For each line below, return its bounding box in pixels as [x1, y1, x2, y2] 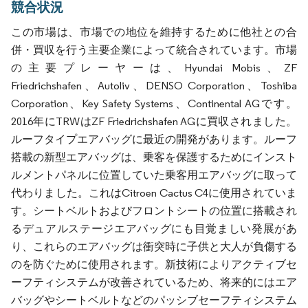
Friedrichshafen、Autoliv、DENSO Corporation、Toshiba [11, 78, 297, 92]
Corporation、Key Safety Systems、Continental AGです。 [11, 96, 297, 110]
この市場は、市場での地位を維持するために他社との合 [11, 25, 297, 38]
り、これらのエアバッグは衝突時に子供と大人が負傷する [11, 239, 297, 253]
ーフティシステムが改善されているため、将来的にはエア [11, 275, 297, 289]
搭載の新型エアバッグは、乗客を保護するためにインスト [11, 150, 297, 164]
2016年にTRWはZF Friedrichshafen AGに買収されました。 [11, 114, 297, 128]
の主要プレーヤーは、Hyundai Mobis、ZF [11, 60, 297, 74]
